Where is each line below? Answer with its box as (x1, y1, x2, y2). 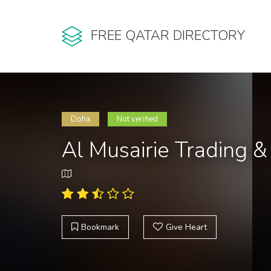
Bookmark (81, 221, 119, 233)
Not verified (117, 114, 158, 125)
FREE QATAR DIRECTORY (91, 27, 245, 45)
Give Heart (166, 221, 207, 233)
